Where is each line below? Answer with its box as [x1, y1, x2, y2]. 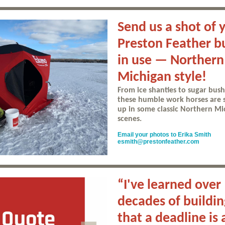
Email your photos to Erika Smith [118, 131, 211, 138]
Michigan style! [118, 70, 206, 84]
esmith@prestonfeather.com [118, 138, 199, 145]
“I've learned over [118, 178, 221, 192]
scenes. [118, 115, 142, 123]
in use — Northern [118, 54, 224, 68]
